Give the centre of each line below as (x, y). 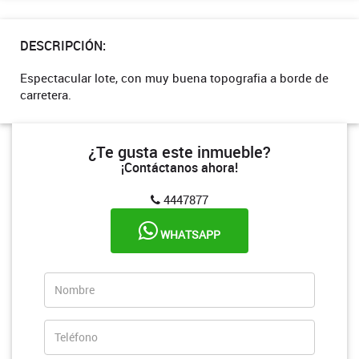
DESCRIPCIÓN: (63, 45)
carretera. (46, 94)
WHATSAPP (189, 234)
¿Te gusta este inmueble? (179, 151)
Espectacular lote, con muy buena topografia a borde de (174, 77)
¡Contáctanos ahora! (179, 167)
